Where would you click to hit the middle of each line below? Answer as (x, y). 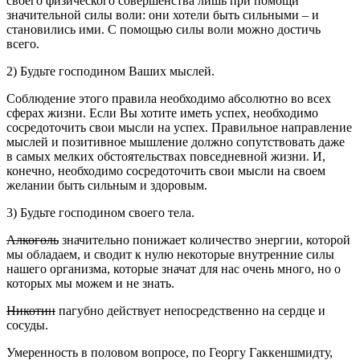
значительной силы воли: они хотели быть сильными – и (163, 15)
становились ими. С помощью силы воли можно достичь (164, 30)
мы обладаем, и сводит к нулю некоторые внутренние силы (170, 255)
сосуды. (27, 325)
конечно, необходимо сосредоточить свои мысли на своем (166, 171)
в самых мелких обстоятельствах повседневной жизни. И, (166, 157)
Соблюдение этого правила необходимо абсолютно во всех (169, 99)
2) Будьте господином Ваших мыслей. (110, 72)
